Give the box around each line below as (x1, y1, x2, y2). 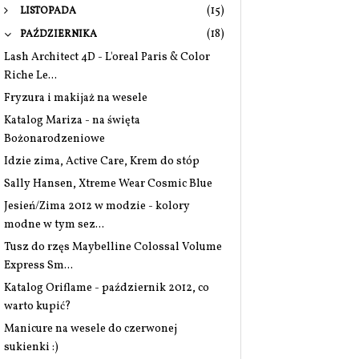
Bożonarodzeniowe (4, 131, 105, 147)
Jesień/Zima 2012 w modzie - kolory (4, 199, 190, 214)
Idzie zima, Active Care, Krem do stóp (4, 154, 200, 169)
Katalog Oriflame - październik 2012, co (4, 280, 209, 296)
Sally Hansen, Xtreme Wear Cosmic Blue (4, 176, 212, 192)
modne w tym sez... (4, 217, 104, 232)
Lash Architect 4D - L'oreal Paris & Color (4, 50, 210, 65)
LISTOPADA (20, 4, 76, 18)
